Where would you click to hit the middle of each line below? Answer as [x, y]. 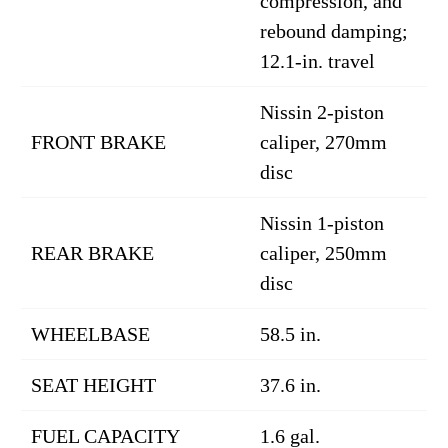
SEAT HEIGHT [93, 385]
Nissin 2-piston [322, 112]
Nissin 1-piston [322, 223]
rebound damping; [334, 31]
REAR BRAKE [92, 253]
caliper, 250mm [323, 253]
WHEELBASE [90, 334]
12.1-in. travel [317, 61]
